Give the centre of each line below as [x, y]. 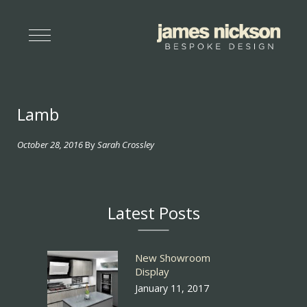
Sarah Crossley [126, 144]
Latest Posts [153, 212]
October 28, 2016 [50, 144]
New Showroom [173, 257]
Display [152, 271]
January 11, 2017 [172, 288]
